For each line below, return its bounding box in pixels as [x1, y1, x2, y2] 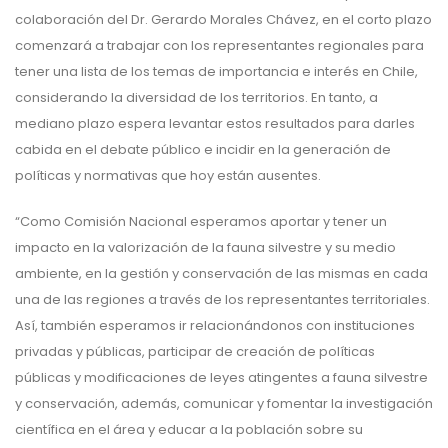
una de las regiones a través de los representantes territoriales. [15, 290, 430, 310]
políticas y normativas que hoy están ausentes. [15, 166, 321, 186]
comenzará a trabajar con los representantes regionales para [15, 36, 424, 56]
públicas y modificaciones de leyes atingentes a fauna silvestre [15, 368, 428, 388]
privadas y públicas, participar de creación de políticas [15, 342, 375, 362]
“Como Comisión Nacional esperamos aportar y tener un [15, 212, 387, 232]
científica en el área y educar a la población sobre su [15, 420, 363, 440]
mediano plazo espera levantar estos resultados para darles [15, 114, 415, 134]
